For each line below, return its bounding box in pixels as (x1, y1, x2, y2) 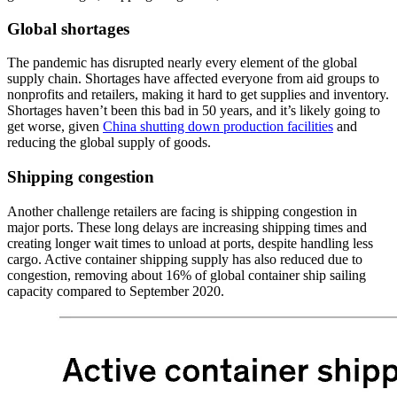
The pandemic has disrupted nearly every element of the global (7, 55, 357, 71)
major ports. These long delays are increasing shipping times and (7, 219, 367, 235)
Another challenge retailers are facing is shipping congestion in (7, 203, 357, 219)
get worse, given (7, 119, 103, 135)
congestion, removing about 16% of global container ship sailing (7, 267, 366, 283)
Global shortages (7, 19, 129, 38)
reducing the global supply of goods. (7, 135, 211, 151)
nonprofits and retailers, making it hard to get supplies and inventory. (7, 87, 389, 103)
